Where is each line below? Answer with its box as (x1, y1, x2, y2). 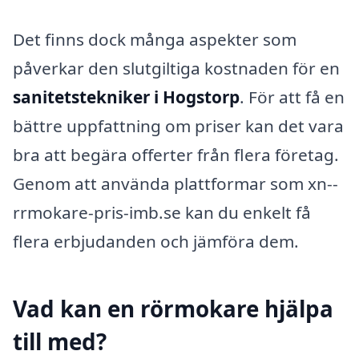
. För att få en (240, 85, 345, 108)
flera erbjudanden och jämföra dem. (13, 229, 299, 252)
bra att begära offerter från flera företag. (13, 143, 339, 166)
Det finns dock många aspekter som (13, 27, 296, 50)
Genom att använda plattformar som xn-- (13, 171, 338, 195)
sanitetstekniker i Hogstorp (13, 85, 240, 108)
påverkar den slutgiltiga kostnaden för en (13, 56, 340, 79)
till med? (13, 326, 107, 357)
